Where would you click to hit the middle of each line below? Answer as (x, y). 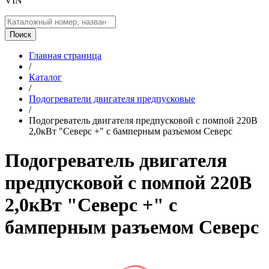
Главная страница (65, 56)
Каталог (45, 77)
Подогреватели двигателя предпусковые (112, 99)
